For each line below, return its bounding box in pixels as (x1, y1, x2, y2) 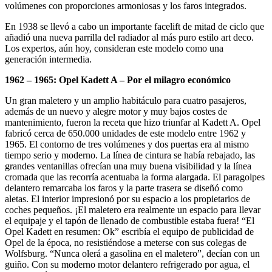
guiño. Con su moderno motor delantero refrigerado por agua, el (5, 259, 250, 270)
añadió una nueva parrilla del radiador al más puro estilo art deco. (5, 32, 254, 42)
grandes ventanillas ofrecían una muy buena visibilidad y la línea (5, 160, 251, 171)
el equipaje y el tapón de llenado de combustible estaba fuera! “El (5, 215, 254, 226)
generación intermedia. (5, 53, 92, 64)
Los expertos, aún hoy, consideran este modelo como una (5, 42, 223, 53)
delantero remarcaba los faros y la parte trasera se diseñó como (5, 182, 243, 193)
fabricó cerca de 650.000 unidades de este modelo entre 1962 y (5, 127, 246, 138)
